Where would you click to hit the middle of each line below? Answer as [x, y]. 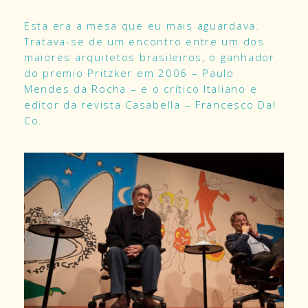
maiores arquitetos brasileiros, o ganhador [150, 57]
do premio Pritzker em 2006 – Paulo [129, 73]
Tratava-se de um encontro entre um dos [144, 42]
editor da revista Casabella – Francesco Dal [150, 105]
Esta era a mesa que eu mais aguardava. [144, 26]
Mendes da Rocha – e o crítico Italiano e [141, 89]
